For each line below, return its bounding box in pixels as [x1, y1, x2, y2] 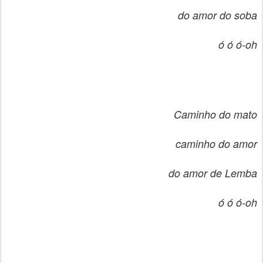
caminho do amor [176, 136, 257, 151]
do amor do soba [178, 8, 257, 22]
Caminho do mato [174, 107, 257, 122]
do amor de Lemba [168, 166, 257, 180]
